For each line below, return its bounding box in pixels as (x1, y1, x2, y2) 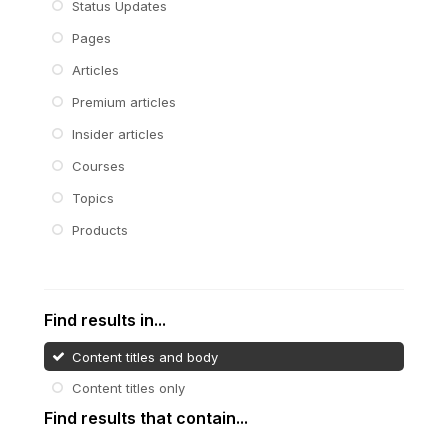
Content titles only (72, 380, 185, 397)
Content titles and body (72, 348, 218, 365)
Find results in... (44, 309, 166, 330)
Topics (72, 189, 114, 206)
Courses (72, 157, 125, 174)
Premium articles (72, 93, 176, 110)
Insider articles (72, 125, 164, 142)
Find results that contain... (44, 408, 248, 429)
